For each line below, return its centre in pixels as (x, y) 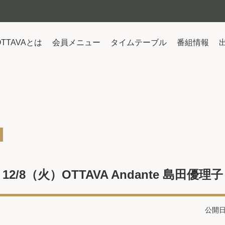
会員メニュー (76, 42)
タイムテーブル (139, 42)
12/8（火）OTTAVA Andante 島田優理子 (113, 174)
